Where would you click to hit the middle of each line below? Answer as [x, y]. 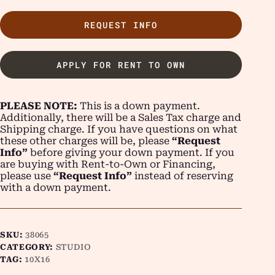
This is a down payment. [139, 106]
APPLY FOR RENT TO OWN [121, 65]
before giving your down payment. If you [131, 153]
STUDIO [73, 247]
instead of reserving [183, 176]
